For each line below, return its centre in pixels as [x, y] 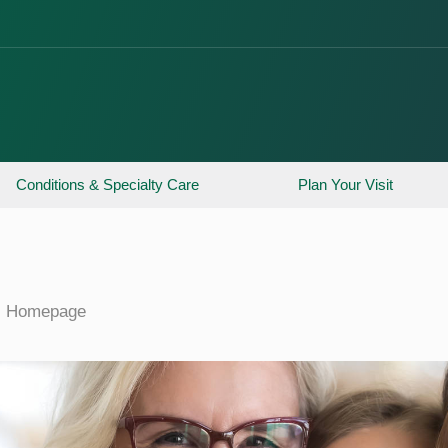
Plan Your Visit [345, 184]
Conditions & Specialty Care [108, 184]
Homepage [46, 311]
